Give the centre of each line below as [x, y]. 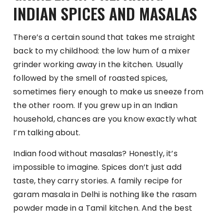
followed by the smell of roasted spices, [91, 78]
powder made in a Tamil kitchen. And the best [103, 208]
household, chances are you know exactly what [105, 119]
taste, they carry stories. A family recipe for [98, 181]
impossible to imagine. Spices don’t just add [97, 167]
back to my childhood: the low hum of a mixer [102, 51]
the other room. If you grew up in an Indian [95, 105]
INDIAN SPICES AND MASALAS [105, 13]
